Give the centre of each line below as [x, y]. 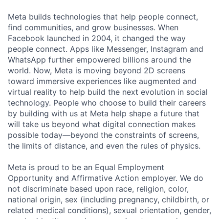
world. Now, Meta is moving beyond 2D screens [97, 70]
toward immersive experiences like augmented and [102, 81]
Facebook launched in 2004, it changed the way [97, 38]
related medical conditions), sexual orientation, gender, [109, 210]
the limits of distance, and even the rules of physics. [104, 146]
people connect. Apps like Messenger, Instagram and [106, 49]
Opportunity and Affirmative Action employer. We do [106, 178]
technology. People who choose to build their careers [107, 103]
